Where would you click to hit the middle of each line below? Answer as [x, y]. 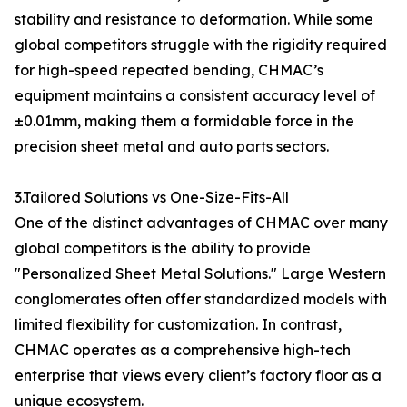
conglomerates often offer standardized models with [201, 299]
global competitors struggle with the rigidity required [201, 45]
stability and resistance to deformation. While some [194, 19]
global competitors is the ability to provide [163, 248]
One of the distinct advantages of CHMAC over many [201, 223]
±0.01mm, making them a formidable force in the [184, 121]
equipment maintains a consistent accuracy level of [195, 95]
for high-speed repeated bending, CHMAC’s [169, 70]
